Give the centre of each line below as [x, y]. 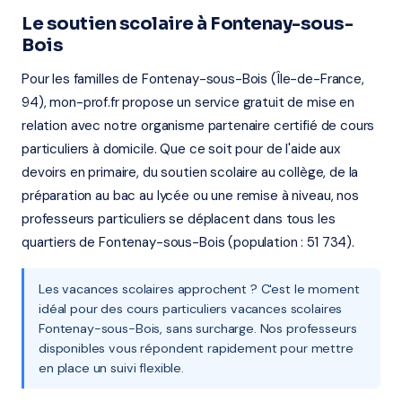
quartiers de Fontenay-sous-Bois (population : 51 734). [188, 242]
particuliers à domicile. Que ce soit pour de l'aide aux [181, 149]
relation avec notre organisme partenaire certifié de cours [198, 126]
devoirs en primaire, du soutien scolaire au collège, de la [190, 172]
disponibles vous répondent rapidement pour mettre [196, 348]
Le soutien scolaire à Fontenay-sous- [187, 24]
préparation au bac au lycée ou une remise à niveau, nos [190, 196]
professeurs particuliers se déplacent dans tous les [179, 219]
